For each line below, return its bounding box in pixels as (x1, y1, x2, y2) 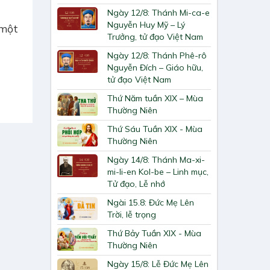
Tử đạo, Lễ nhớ (107, 178, 166, 190)
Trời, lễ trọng (107, 209, 157, 221)
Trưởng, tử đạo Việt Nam (107, 31, 204, 43)
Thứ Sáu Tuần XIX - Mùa (107, 124, 203, 135)
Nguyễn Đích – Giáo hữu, (107, 62, 204, 74)
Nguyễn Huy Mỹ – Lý (107, 19, 186, 31)
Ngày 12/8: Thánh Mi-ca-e (107, 7, 210, 19)
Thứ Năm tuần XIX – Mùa (107, 93, 204, 104)
